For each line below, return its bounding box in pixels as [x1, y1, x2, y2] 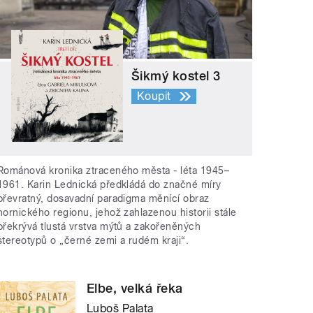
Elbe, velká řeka [87, 280, 183, 296]
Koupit [137, 89, 171, 103]
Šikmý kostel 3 [131, 68, 221, 84]
